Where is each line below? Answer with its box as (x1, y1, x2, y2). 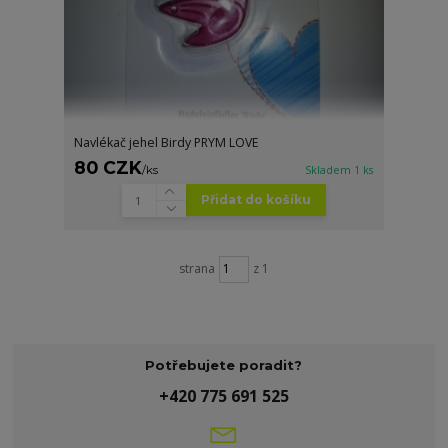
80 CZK (74, 156, 143, 178)
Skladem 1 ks (305, 162, 374, 177)
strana (178, 260, 215, 278)
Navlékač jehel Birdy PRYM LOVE (74, 133, 260, 151)
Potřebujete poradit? (145, 357, 303, 373)
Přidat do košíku (200, 192, 311, 208)
